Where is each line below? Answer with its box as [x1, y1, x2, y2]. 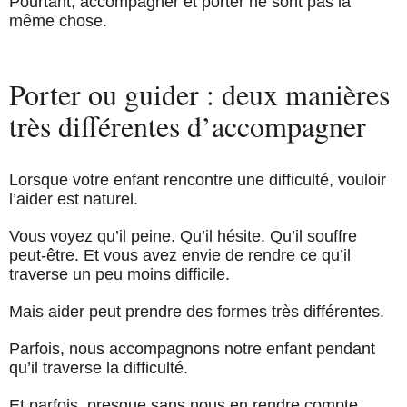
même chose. [9, 12, 107, 31]
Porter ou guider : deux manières [9, 74, 390, 114]
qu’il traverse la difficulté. [9, 359, 188, 378]
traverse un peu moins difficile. [9, 265, 230, 284]
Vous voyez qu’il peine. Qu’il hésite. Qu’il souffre [9, 227, 357, 246]
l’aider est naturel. [9, 190, 138, 209]
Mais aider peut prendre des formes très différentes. [9, 303, 384, 322]
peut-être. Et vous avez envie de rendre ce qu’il [9, 246, 351, 265]
